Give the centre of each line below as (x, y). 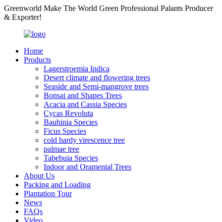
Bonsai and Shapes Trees (83, 95)
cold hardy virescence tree (84, 140)
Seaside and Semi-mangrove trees (96, 86)
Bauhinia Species (71, 122)
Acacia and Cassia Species (85, 104)
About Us (39, 176)
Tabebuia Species (71, 158)
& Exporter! (23, 17)
